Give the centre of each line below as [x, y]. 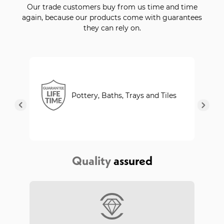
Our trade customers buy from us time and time [112, 7]
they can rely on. [112, 28]
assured [133, 161]
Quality [91, 161]
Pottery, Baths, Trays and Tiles [124, 95]
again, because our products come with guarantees [112, 17]
